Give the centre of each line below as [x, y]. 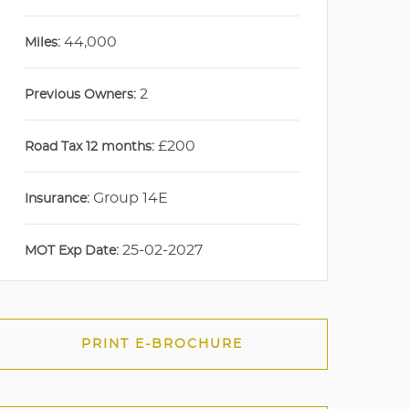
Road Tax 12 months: [90, 147]
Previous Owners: [81, 95]
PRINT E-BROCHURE [162, 344]
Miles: [43, 43]
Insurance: [58, 199]
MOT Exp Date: [72, 251]
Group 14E [129, 198]
